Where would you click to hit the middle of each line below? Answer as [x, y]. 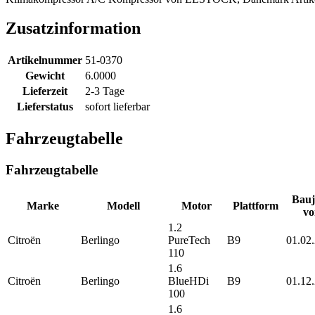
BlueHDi [188, 281]
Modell [123, 205]
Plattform [255, 205]
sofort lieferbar [117, 107]
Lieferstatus [45, 107]
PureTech [189, 240]
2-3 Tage [105, 91]
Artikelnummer [45, 60]
